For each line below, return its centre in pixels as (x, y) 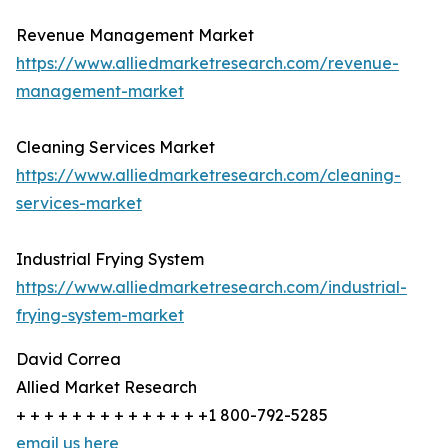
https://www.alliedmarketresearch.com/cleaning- (208, 175)
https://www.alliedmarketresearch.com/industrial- (211, 287)
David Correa (68, 359)
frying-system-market (100, 315)
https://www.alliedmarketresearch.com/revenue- (207, 63)
